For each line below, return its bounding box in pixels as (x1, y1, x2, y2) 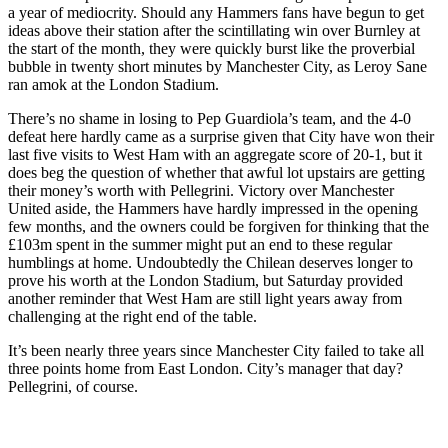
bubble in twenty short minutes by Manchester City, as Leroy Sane (8, 57, 427, 75)
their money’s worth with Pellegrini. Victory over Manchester (8, 181, 394, 199)
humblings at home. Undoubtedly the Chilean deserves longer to (8, 253, 413, 271)
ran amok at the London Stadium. (8, 75, 219, 93)
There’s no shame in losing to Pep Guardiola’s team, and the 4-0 (8, 109, 411, 127)
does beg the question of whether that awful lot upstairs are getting (8, 163, 425, 181)
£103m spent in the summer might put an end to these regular (8, 235, 392, 253)
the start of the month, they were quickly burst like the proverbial (8, 39, 415, 57)
